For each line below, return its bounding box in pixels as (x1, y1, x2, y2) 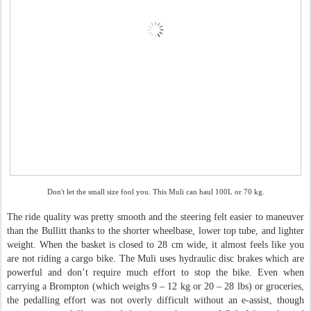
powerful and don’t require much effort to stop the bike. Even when (7, 267, 304, 278)
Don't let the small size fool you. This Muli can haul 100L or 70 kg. (47, 187, 264, 196)
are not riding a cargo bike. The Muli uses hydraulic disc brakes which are (7, 253, 304, 264)
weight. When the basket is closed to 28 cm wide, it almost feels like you (7, 239, 304, 250)
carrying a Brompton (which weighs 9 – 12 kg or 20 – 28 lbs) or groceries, (7, 280, 304, 292)
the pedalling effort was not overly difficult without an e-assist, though (7, 294, 304, 305)
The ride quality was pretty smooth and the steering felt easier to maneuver (7, 211, 304, 222)
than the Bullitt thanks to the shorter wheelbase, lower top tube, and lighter (7, 225, 304, 236)
